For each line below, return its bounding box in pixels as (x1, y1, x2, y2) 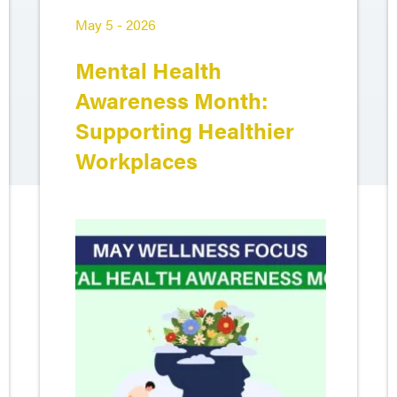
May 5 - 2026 (75, 14, 156, 35)
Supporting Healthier (75, 114, 294, 145)
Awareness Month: (75, 84, 268, 115)
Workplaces (75, 144, 198, 175)
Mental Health (75, 54, 222, 85)
